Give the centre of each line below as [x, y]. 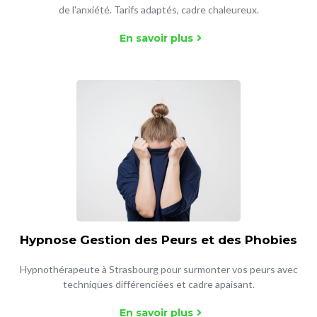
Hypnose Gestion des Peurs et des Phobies [158, 240]
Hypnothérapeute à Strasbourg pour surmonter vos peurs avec [158, 269]
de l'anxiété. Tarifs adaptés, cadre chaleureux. [158, 10]
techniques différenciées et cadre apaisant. [158, 284]
